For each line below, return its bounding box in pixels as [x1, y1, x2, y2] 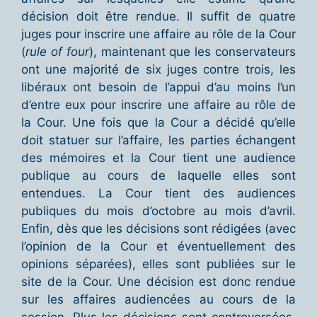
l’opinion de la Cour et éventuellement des [21, 239, 296, 254]
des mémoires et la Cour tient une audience [21, 151, 296, 166]
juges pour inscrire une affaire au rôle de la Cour [21, 27, 296, 42]
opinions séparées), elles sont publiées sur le [21, 257, 296, 272]
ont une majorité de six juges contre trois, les [21, 62, 296, 77]
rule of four [25, 45, 89, 59]
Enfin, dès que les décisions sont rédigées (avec [21, 221, 296, 236]
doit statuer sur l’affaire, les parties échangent [21, 133, 296, 148]
